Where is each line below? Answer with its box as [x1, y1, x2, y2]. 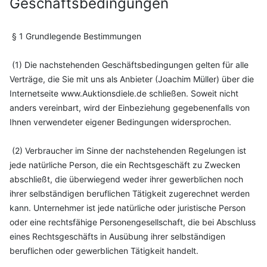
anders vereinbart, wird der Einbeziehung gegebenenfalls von [10, 103, 250, 113]
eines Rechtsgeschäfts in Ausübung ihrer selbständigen [10, 231, 225, 241]
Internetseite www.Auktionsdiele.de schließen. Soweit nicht [10, 88, 238, 98]
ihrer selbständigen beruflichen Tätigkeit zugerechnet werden [10, 188, 250, 198]
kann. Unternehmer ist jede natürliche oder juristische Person [10, 203, 246, 213]
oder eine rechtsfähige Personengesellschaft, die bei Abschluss [10, 217, 256, 227]
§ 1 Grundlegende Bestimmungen [10, 31, 141, 41]
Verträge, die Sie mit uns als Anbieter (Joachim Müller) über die [10, 74, 254, 84]
